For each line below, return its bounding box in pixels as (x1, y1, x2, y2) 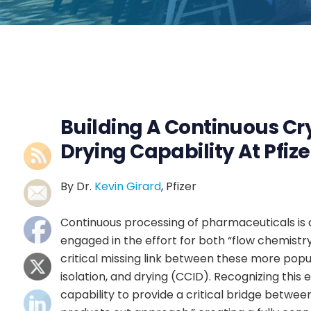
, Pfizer (161, 178, 196, 194)
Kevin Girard (94, 178, 161, 194)
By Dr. (60, 178, 94, 194)
